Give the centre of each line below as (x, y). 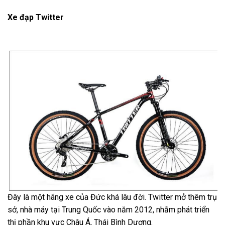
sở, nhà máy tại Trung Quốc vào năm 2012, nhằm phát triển (108, 209)
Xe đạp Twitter (36, 18)
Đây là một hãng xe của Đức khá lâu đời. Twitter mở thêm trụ (112, 197)
